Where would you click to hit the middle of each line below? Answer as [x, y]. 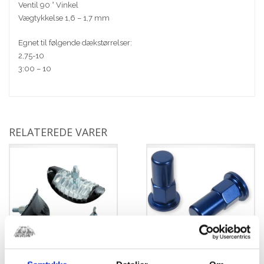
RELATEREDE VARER [58, 132]
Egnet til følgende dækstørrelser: [75, 42]
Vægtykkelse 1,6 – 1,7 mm [64, 18]
